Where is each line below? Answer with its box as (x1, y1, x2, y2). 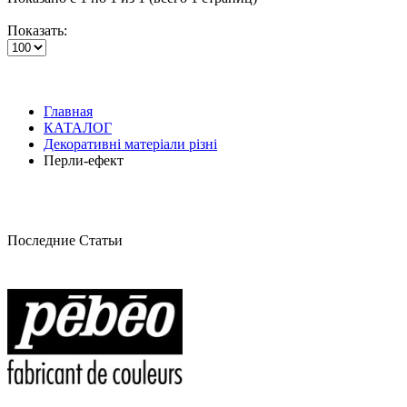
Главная (44, 103, 93, 119)
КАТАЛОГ (44, 119, 112, 135)
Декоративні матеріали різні (44, 135, 217, 152)
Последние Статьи (7, 232, 123, 248)
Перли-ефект (44, 152, 124, 168)
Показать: (7, 22, 67, 38)
